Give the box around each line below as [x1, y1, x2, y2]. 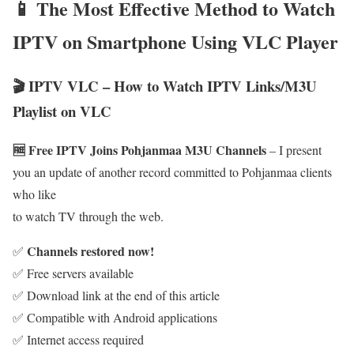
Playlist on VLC [13, 100, 111, 122]
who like [13, 186, 56, 203]
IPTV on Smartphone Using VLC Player [13, 27, 338, 55]
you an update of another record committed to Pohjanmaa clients [13, 164, 332, 181]
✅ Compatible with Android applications [13, 309, 217, 326]
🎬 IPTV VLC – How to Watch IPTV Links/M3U [13, 75, 317, 97]
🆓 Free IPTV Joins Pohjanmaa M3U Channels [13, 141, 266, 160]
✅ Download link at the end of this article [13, 287, 220, 304]
